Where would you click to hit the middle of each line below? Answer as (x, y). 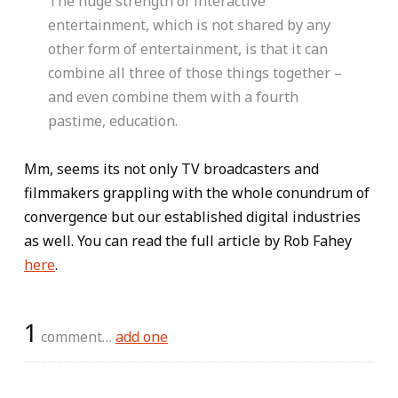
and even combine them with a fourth (173, 97)
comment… (76, 337)
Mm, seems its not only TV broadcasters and (171, 169)
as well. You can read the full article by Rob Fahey (188, 241)
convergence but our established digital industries (192, 217)
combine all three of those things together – (195, 73)
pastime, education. (113, 121)
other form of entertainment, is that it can (188, 49)
